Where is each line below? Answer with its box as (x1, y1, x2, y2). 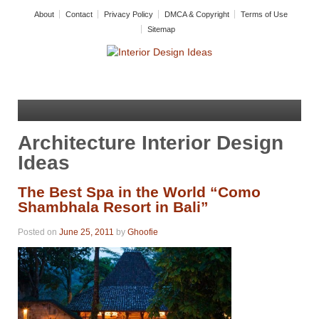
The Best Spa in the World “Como (18, 183, 261, 200)
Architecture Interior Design (18, 131, 283, 154)
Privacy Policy (104, 10, 153, 19)
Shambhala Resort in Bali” (18, 198, 209, 215)
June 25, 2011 (59, 227, 114, 238)
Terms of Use (241, 10, 288, 19)
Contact (66, 10, 93, 19)
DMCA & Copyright (164, 10, 229, 19)
